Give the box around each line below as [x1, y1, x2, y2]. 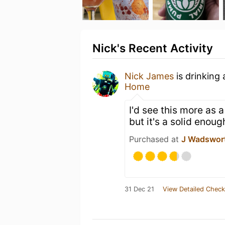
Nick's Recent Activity [92, 41, 213, 55]
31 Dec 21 [125, 185, 154, 193]
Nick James [125, 71, 174, 81]
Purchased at [129, 134, 181, 144]
